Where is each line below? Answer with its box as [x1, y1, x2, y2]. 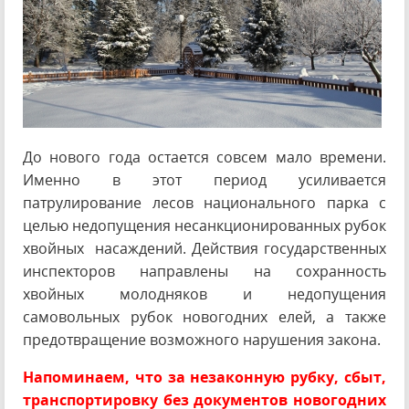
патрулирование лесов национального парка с [23, 193, 386, 213]
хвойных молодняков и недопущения [23, 284, 386, 304]
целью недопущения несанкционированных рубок [23, 215, 386, 236]
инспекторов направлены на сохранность [23, 261, 386, 281]
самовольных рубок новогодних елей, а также [23, 307, 386, 327]
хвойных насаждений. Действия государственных [23, 238, 386, 258]
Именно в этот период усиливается [23, 170, 386, 190]
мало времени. [275, 147, 387, 167]
